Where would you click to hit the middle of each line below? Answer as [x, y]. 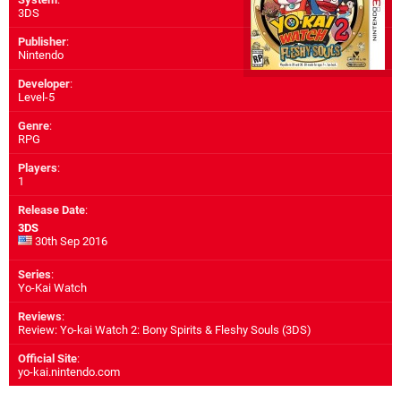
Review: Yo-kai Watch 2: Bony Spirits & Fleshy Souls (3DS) [165, 330]
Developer [44, 84]
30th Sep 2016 [70, 242]
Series [34, 275]
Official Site [47, 359]
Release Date [51, 210]
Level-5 [36, 98]
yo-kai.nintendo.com [69, 372]
